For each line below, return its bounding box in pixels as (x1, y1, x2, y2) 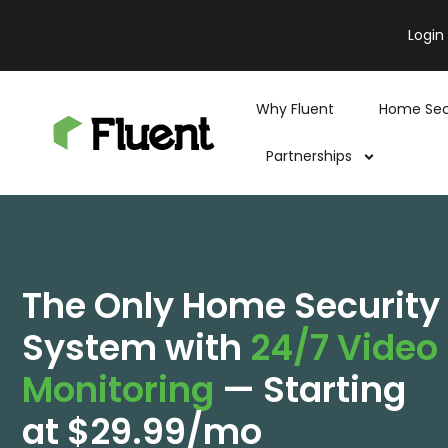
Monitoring (22, 365, 214, 414)
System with (22, 323, 250, 372)
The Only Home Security (22, 281, 440, 330)
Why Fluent (256, 99, 335, 119)
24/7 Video (250, 323, 438, 372)
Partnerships (266, 146, 353, 166)
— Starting (214, 365, 406, 414)
